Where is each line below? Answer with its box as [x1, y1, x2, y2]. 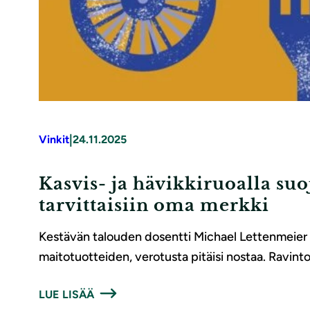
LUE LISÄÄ [39, 288, 95, 302]
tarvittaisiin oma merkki [39, 195, 269, 216]
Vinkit [39, 133, 69, 147]
